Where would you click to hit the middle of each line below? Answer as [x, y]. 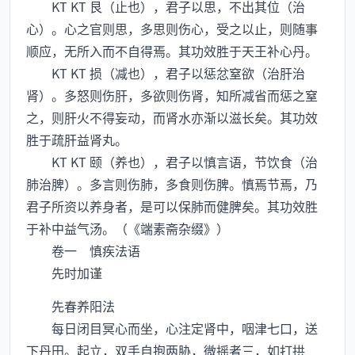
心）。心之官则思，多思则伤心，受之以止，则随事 [172, 29]
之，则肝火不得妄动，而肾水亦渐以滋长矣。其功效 [172, 117]
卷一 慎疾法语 [83, 250]
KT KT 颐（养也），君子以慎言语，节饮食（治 [172, 162]
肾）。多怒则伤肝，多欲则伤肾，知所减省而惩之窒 [172, 95]
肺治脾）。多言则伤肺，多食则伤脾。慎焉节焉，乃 [172, 184]
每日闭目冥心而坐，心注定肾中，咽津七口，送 [172, 328]
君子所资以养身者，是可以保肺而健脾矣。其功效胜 [172, 206]
